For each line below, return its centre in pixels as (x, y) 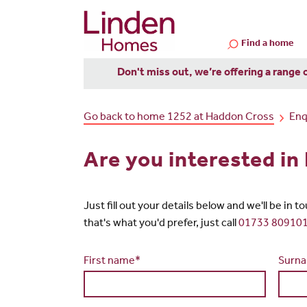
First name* (112, 262)
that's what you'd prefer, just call (161, 224)
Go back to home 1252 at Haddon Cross (179, 118)
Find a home (268, 44)
